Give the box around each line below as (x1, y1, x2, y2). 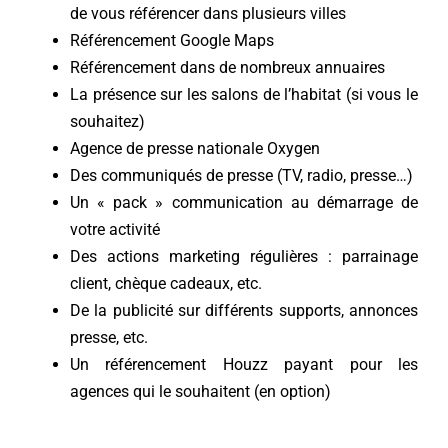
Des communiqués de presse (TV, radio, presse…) (69, 166, 413, 186)
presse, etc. (69, 328, 148, 348)
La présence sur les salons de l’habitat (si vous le (69, 85, 419, 105)
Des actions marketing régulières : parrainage (69, 247, 419, 267)
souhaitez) (69, 112, 145, 132)
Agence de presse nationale (69, 139, 267, 159)
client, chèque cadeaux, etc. (69, 274, 262, 294)
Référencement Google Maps (69, 31, 274, 51)
